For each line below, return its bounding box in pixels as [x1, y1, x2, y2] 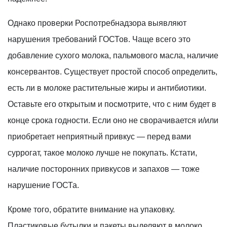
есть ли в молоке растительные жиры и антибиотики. [8, 83, 206, 92]
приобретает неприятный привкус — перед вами [8, 132, 191, 141]
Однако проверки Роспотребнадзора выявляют [8, 18, 186, 27]
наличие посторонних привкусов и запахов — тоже [8, 164, 200, 173]
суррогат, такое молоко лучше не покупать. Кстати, [8, 148, 197, 157]
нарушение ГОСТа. [8, 180, 79, 190]
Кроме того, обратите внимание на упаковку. [8, 205, 175, 214]
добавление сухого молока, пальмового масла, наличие [8, 51, 218, 60]
